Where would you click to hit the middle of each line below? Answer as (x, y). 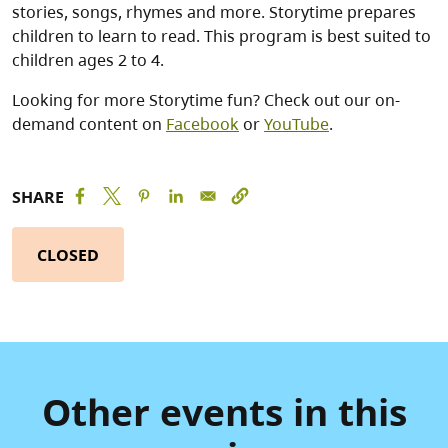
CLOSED (68, 254)
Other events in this (224, 412)
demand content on (89, 124)
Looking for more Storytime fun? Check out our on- (206, 100)
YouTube (296, 124)
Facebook (202, 124)
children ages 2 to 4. (88, 60)
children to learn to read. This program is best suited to (221, 36)
